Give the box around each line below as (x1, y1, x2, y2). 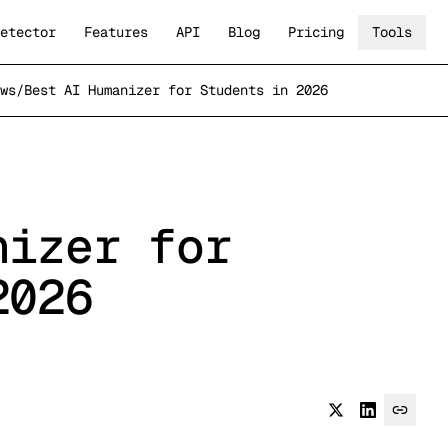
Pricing (287, 22, 344, 41)
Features (83, 22, 148, 41)
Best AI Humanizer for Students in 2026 (24, 81, 328, 99)
